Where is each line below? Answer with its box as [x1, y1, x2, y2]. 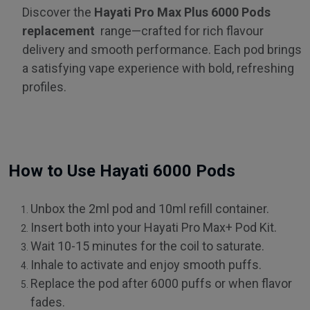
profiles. [22, 79, 66, 94]
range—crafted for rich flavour [98, 23, 264, 38]
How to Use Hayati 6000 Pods [8, 161, 235, 181]
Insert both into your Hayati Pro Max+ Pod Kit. [30, 219, 277, 235]
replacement [22, 23, 98, 38]
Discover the [22, 4, 94, 19]
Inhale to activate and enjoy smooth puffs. [30, 257, 262, 272]
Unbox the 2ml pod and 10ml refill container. [30, 201, 269, 216]
